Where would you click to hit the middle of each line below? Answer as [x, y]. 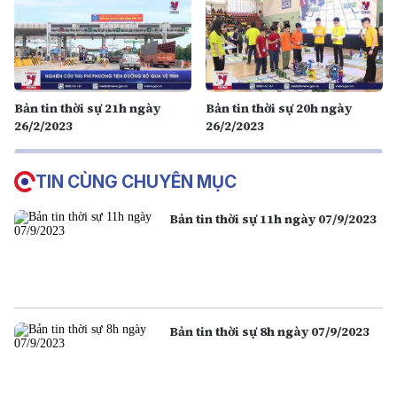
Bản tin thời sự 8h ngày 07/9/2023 [270, 332]
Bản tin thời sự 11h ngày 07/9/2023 [273, 219]
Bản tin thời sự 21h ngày [87, 108]
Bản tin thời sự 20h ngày [279, 108]
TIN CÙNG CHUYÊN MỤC [136, 182]
